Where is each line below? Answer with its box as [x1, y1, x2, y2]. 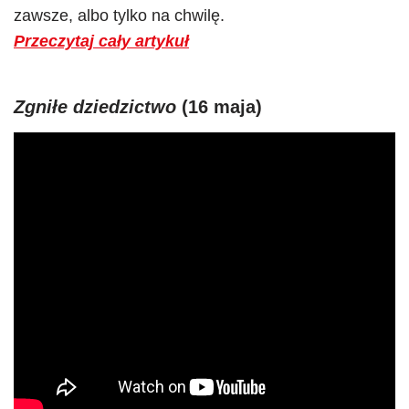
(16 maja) [176, 97, 262, 117]
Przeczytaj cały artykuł [14, 32, 189, 50]
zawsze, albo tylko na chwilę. [14, 6, 225, 25]
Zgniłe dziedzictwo [14, 97, 176, 117]
